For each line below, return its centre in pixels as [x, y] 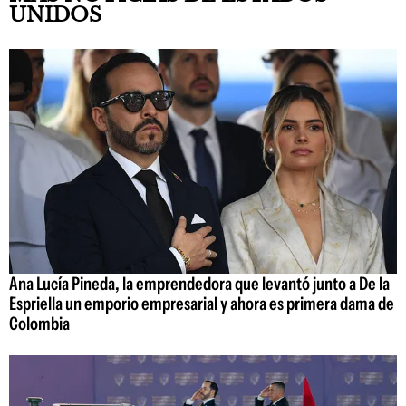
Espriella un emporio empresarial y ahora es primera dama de [202, 304]
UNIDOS [55, 14]
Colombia [39, 324]
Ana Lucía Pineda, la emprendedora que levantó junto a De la [199, 284]
